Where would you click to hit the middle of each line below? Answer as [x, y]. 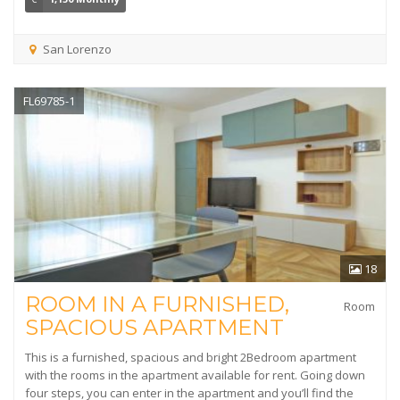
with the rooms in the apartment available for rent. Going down [195, 375]
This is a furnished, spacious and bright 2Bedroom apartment [191, 357]
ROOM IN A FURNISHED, [157, 304]
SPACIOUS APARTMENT [154, 327]
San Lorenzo [75, 49]
